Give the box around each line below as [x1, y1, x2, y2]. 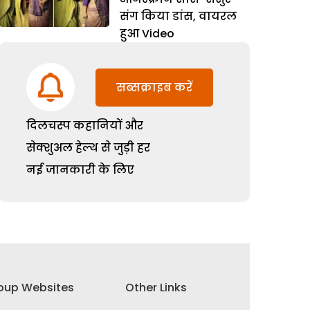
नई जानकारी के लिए [26, 162, 135, 178]
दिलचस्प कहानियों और [26, 118, 144, 134]
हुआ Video [120, 26, 175, 42]
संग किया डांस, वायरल [120, 8, 237, 24]
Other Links [125, 280, 187, 296]
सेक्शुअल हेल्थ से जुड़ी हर [26, 140, 151, 156]
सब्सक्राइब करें [116, 80, 193, 95]
